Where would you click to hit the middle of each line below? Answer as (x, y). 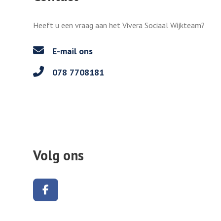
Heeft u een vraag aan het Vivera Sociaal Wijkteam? (119, 25)
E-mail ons (71, 51)
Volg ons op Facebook (98, 189)
